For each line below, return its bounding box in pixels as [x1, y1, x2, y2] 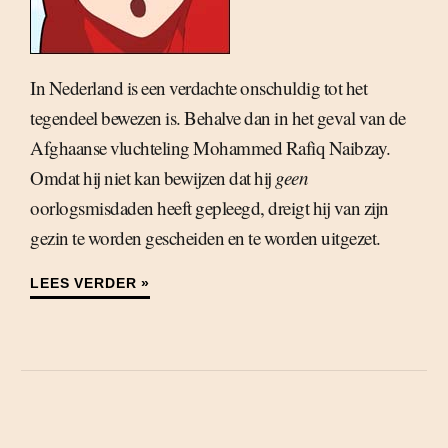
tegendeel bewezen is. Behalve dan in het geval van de [30, 105, 406, 130]
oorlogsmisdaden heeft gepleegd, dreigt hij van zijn [30, 195, 389, 220]
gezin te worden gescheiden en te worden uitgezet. [30, 225, 381, 250]
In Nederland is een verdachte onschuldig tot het [30, 75, 367, 100]
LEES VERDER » [30, 275, 150, 291]
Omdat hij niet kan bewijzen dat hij [30, 165, 275, 190]
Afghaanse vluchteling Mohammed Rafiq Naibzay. [30, 135, 391, 160]
